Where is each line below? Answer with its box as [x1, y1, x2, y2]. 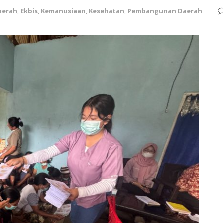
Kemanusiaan [41, 6, 86, 16]
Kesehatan [89, 6, 124, 16]
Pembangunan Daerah [127, 6, 202, 16]
